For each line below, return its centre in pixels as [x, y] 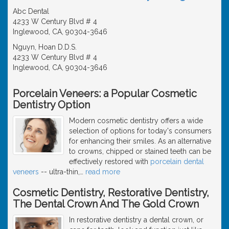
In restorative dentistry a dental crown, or [136, 220]
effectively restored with [110, 161]
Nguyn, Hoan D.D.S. [45, 47]
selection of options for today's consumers [140, 131]
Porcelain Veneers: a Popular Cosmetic [105, 93]
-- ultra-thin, [59, 171]
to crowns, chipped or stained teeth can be [140, 151]
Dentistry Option [51, 105]
